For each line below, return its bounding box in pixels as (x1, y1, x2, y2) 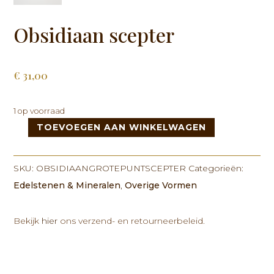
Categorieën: (188, 163, 244, 174)
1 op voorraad (13, 106, 65, 116)
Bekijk (13, 215, 42, 227)
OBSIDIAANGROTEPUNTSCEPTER (36, 163, 187, 174)
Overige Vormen (125, 180, 198, 191)
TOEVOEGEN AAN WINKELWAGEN (37, 122, 207, 133)
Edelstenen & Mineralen (13, 180, 121, 191)
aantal (13, 156, 39, 168)
